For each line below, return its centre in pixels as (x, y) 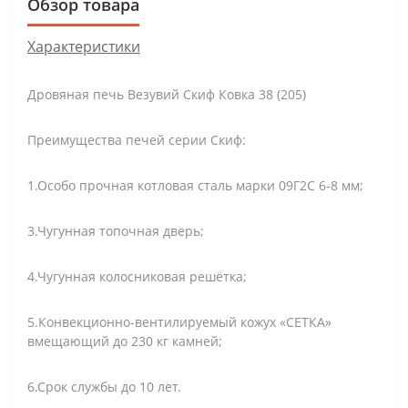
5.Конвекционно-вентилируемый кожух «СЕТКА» (179, 321)
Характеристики (84, 46)
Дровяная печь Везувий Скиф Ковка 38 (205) (167, 94)
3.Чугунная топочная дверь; (116, 230)
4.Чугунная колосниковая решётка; (137, 276)
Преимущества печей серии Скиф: (137, 139)
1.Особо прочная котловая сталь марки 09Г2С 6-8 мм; (195, 185)
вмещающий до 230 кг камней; (125, 341)
